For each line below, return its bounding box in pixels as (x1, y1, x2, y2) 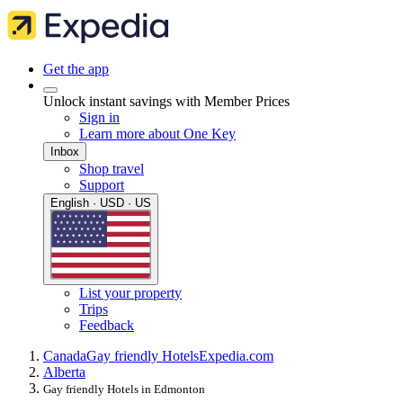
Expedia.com (199, 348, 273, 364)
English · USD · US (50, 196, 151, 210)
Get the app (43, 61, 109, 76)
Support (79, 177, 124, 193)
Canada (43, 348, 86, 364)
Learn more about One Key (79, 126, 236, 141)
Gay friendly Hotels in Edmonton (43, 382, 205, 397)
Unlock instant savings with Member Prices (43, 94, 290, 109)
